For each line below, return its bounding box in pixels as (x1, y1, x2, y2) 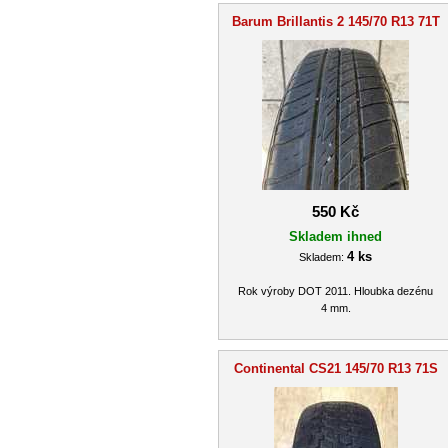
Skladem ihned (289, 228, 382, 244)
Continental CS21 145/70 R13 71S (233, 360, 438, 376)
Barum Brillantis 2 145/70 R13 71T (231, 13, 440, 29)
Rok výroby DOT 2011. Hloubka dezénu (238, 285, 433, 297)
